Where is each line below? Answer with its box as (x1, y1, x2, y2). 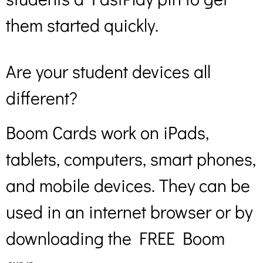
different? (6, 86, 82, 109)
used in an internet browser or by (6, 200, 252, 224)
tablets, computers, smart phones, (6, 147, 256, 171)
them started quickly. (6, 13, 159, 36)
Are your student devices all (6, 60, 211, 83)
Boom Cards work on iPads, (6, 121, 209, 144)
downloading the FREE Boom (6, 227, 225, 250)
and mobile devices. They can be (6, 174, 250, 197)
